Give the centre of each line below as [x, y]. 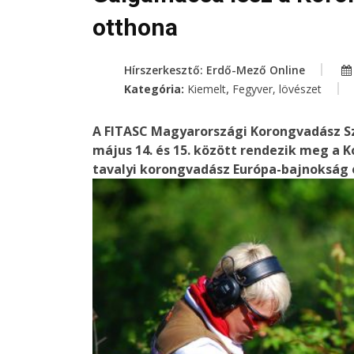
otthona [135, 28]
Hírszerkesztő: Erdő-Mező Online [215, 70]
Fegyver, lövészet [277, 89]
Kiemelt [207, 89]
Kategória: [156, 89]
